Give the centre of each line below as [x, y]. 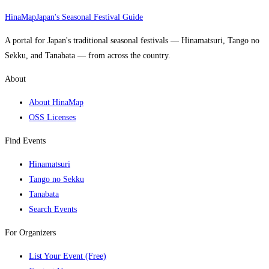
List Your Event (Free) [68, 256]
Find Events [25, 141]
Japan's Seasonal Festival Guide [89, 17]
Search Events [53, 210]
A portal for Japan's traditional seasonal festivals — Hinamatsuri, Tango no [132, 41]
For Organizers [30, 233]
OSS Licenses [52, 118]
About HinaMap [56, 103]
